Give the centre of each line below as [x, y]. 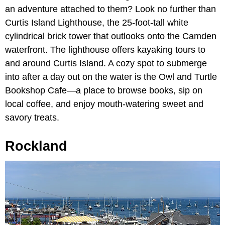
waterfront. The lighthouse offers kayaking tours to [105, 49]
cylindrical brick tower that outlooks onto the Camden [111, 36]
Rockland [36, 146]
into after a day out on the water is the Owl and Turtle [111, 77]
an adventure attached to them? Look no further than [110, 9]
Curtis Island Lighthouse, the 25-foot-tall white [97, 22]
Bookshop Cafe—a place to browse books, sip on [104, 90]
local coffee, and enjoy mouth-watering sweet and [104, 104]
